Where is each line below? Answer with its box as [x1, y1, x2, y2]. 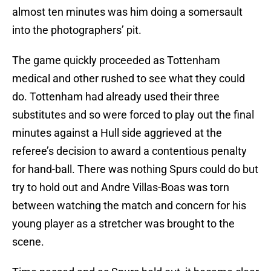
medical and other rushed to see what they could [12, 72, 245, 85]
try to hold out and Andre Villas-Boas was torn [12, 181, 229, 194]
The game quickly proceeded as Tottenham [12, 54, 220, 67]
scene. [12, 235, 44, 249]
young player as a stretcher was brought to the [12, 217, 235, 230]
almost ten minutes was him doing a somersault [12, 5, 243, 19]
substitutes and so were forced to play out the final [12, 108, 254, 122]
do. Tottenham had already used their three [12, 90, 220, 103]
